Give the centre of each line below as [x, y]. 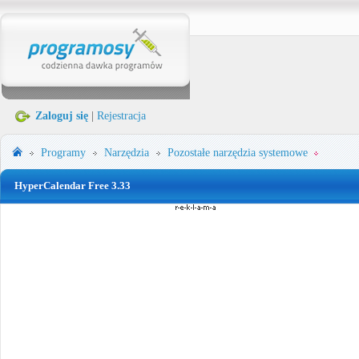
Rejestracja [121, 116]
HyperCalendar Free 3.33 [73, 186]
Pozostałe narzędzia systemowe [238, 153]
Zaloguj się [62, 116]
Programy [63, 153]
